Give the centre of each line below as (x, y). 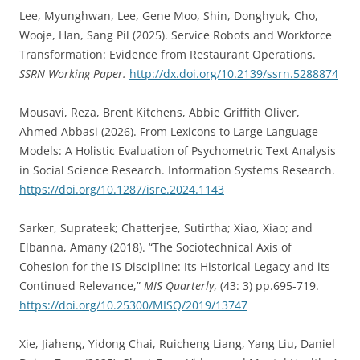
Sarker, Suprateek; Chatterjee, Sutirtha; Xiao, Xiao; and (166, 228)
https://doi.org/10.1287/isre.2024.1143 (122, 189)
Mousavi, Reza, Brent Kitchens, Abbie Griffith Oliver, (160, 112)
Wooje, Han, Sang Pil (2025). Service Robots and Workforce (176, 35)
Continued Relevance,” (82, 286)
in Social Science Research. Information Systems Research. (177, 170)
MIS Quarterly (179, 286)
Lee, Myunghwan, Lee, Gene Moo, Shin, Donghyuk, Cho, (169, 16)
